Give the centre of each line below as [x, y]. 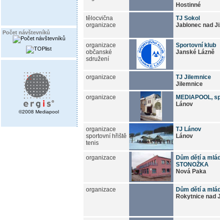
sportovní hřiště [106, 136]
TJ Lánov [189, 129]
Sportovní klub [196, 45]
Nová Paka [191, 171]
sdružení [97, 59]
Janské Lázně [195, 52]
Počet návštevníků [26, 32]
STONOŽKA [192, 164]
